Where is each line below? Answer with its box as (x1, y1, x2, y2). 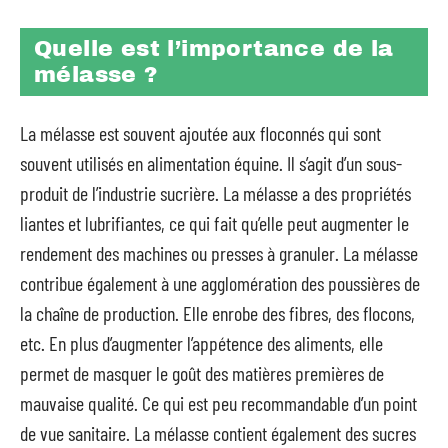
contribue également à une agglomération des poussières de (20, 271, 420, 295)
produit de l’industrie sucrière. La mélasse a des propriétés (20, 181, 411, 205)
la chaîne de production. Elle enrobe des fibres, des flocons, (20, 301, 415, 325)
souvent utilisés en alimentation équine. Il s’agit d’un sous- (20, 151, 402, 175)
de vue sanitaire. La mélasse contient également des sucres (20, 421, 416, 445)
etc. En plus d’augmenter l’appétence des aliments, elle (20, 331, 383, 355)
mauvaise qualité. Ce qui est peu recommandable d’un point (20, 391, 417, 415)
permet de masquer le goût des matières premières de (20, 361, 384, 385)
